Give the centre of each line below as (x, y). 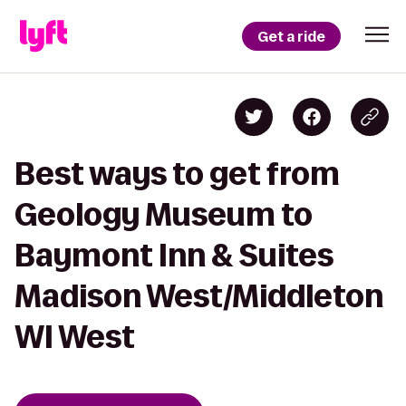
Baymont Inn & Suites (174, 255)
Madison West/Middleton (199, 296)
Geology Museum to (164, 214)
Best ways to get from (177, 174)
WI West (75, 337)
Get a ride (291, 36)
